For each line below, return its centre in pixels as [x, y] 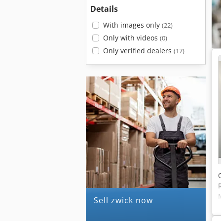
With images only [132, 25]
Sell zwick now [126, 200]
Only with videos [131, 38]
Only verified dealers [138, 51]
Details [104, 9]
